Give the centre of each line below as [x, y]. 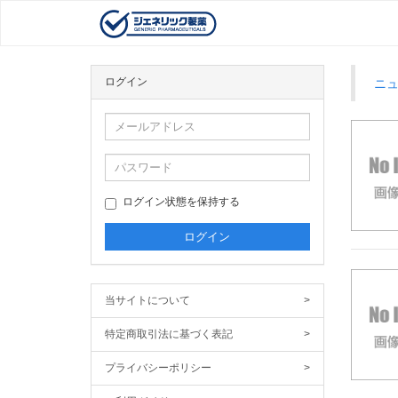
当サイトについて [147, 301]
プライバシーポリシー [158, 368]
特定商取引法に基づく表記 [169, 334]
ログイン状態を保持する [181, 202]
